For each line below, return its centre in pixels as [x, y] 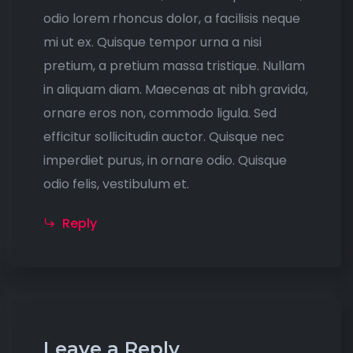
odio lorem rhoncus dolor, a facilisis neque [172, 19]
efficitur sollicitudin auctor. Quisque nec [164, 137]
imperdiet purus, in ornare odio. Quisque [165, 160]
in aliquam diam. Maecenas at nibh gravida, [176, 89]
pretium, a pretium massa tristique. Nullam [174, 66]
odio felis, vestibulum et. [116, 184]
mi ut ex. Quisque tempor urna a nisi [152, 42]
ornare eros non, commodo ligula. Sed [160, 113]
